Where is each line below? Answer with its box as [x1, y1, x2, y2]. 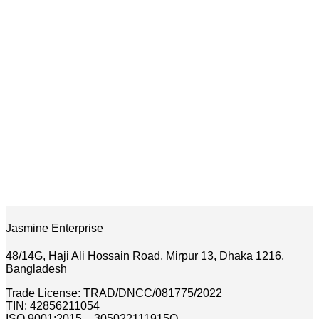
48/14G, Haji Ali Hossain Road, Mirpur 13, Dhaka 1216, [6, 249, 284, 262]
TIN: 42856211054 [6, 299, 100, 312]
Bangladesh [6, 262, 67, 275]
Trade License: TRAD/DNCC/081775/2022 [6, 286, 222, 299]
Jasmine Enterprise [6, 221, 103, 234]
